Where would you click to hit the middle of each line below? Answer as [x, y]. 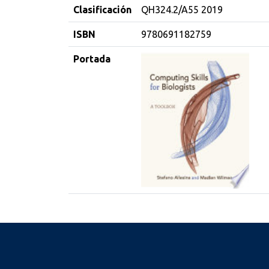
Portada [92, 59]
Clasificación [102, 10]
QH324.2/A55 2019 [182, 10]
